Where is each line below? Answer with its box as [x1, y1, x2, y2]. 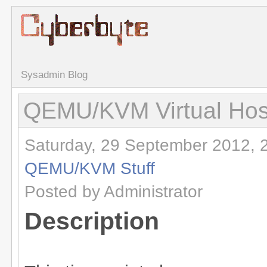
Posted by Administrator [24, 182, 203, 201]
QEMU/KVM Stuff [24, 159, 155, 178]
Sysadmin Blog [21, 69, 88, 80]
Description [24, 207, 159, 235]
